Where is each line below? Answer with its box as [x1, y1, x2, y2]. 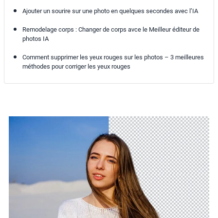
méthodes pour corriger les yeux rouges [22, 63, 130, 71]
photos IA [22, 35, 49, 43]
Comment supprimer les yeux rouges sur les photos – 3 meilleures [22, 54, 204, 61]
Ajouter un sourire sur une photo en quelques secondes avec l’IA [22, 7, 198, 15]
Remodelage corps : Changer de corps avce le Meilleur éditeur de [22, 26, 200, 34]
